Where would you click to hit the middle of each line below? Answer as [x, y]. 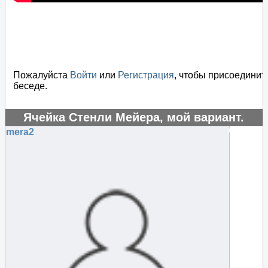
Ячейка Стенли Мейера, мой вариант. [134, 117]
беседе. [30, 86]
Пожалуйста [42, 75]
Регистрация [146, 75]
